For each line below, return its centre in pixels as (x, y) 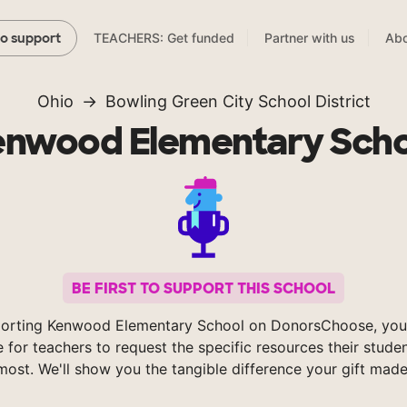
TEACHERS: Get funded (164, 38)
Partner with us (310, 38)
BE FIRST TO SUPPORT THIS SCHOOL (203, 288)
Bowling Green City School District (238, 102)
